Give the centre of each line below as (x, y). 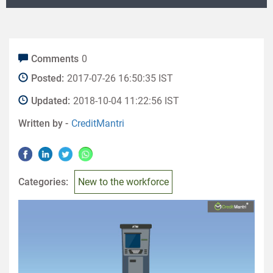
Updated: (51, 101)
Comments (55, 59)
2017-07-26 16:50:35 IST (120, 78)
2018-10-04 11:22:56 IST (126, 101)
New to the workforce (123, 182)
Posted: (48, 78)
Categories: (43, 182)
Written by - (43, 123)
